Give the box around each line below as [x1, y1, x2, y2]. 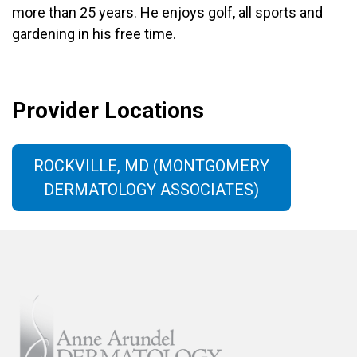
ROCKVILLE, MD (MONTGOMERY [33, 156, 269, 175]
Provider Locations [12, 97, 204, 124]
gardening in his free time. [12, 25, 176, 42]
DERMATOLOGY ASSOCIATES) [44, 180, 259, 199]
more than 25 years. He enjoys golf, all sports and [12, 4, 323, 21]
